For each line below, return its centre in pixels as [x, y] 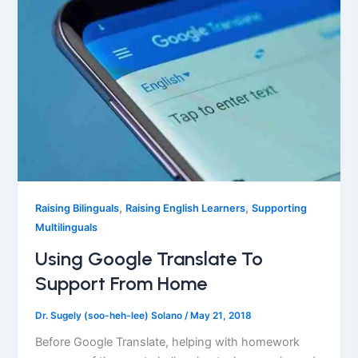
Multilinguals [67, 228]
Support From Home [121, 284]
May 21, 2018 [221, 315]
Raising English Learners [186, 209]
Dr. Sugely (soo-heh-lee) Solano [110, 315]
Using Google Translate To [149, 259]
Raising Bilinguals [78, 209]
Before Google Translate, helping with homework [168, 342]
